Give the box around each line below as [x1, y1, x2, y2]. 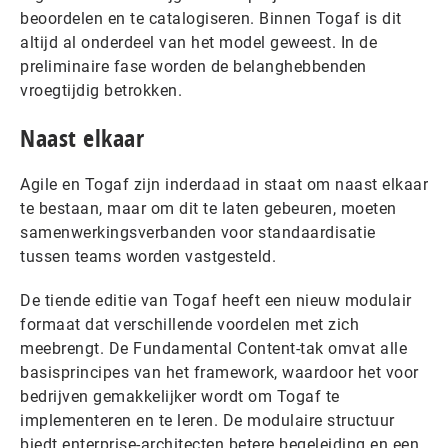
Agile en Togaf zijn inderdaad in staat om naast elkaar [20, 174, 428, 194]
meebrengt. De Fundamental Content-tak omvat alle [20, 338, 407, 358]
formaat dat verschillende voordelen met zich [20, 314, 359, 334]
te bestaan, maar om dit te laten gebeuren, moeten [20, 198, 397, 218]
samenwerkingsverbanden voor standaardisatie [20, 222, 376, 242]
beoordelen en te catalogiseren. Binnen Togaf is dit [20, 8, 402, 28]
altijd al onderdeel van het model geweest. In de [20, 32, 377, 52]
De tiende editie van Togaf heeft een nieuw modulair [20, 290, 412, 310]
